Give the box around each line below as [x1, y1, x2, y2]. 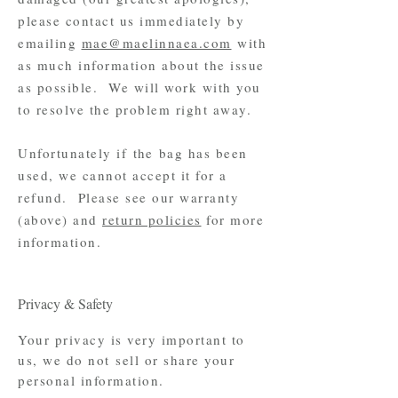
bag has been [153, 144, 248, 162]
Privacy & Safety [18, 294, 113, 313]
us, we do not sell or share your [18, 351, 235, 369]
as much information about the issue [18, 56, 265, 74]
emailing [18, 34, 82, 52]
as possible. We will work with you [18, 78, 261, 96]
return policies [102, 211, 202, 228]
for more [201, 211, 264, 228]
